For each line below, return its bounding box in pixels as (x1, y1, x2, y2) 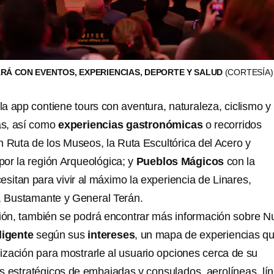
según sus (33, 229, 88, 242)
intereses (87, 229, 135, 242)
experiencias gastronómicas (58, 119, 203, 131)
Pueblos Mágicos (136, 155, 224, 168)
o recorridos (202, 119, 262, 131)
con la (224, 155, 256, 168)
